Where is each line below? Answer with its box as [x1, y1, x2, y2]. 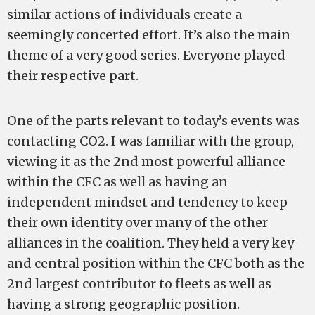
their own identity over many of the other [7, 214, 268, 231]
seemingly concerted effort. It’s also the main [7, 27, 290, 43]
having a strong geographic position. [7, 296, 240, 312]
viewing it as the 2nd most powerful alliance [7, 153, 285, 169]
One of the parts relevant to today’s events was [7, 112, 300, 129]
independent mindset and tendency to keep [7, 194, 288, 210]
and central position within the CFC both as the [7, 255, 304, 271]
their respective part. [7, 67, 139, 84]
